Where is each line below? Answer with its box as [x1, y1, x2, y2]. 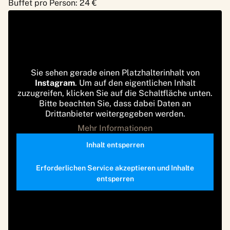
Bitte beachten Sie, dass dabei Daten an [39, 98, 191, 108]
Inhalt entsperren [86, 140, 144, 149]
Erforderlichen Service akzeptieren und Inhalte [36, 163, 194, 172]
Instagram [34, 78, 75, 88]
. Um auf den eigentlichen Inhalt [74, 78, 196, 88]
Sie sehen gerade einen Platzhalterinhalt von [30, 67, 200, 78]
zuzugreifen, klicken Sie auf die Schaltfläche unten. [17, 88, 213, 98]
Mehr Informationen [78, 123, 152, 133]
